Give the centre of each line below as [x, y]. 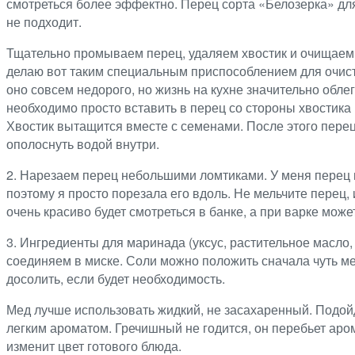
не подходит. [44, 21]
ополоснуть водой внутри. [83, 143]
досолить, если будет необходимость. [116, 278]
